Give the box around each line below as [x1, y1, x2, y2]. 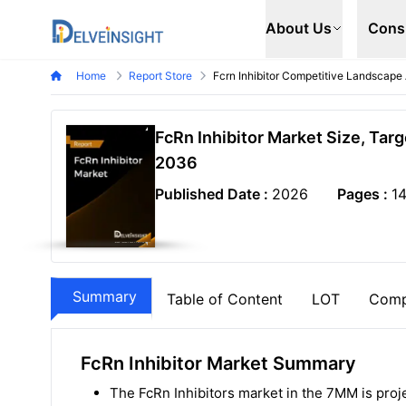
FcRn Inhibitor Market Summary [81, 353, 356, 374]
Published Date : [154, 185, 272, 203]
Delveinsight [50, 14, 134, 34]
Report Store [129, 69, 193, 82]
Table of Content [167, 290, 283, 308]
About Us [266, 19, 332, 37]
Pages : [336, 185, 391, 203]
